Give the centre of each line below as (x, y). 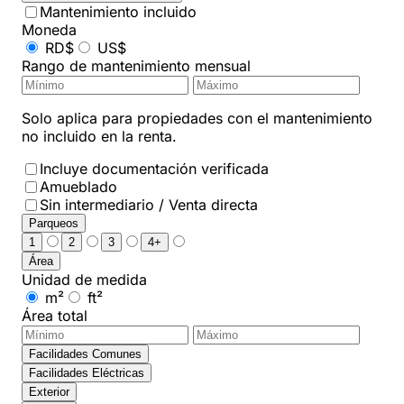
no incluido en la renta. (99, 137)
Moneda (49, 30)
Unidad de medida (84, 280)
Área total (55, 316)
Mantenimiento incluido (118, 12)
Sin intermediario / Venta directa (149, 205)
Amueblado (78, 187)
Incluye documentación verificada (154, 169)
